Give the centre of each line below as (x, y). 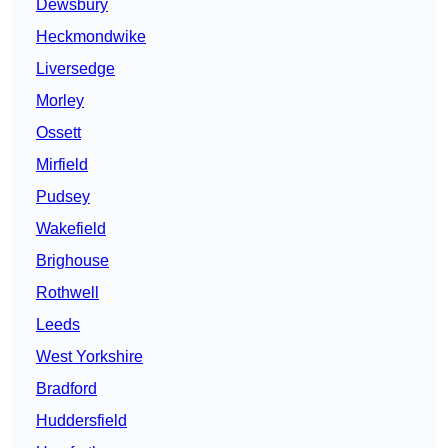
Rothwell (67, 293)
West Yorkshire (89, 357)
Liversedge (75, 69)
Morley (60, 101)
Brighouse (72, 261)
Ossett (58, 133)
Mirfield (62, 165)
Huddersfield (81, 421)
